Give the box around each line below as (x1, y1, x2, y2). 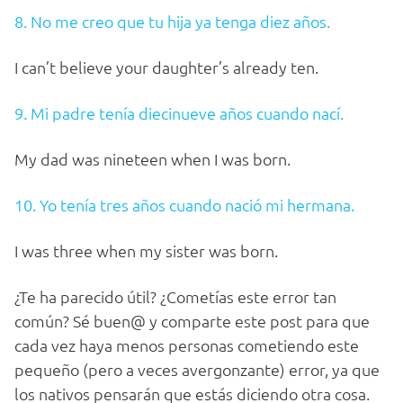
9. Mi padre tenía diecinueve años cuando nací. (14, 103, 344, 124)
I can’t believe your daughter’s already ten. (14, 57, 318, 78)
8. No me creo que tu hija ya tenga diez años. (14, 11, 330, 32)
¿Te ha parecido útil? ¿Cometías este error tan (14, 286, 336, 308)
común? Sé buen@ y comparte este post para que (14, 310, 370, 332)
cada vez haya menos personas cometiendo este (14, 335, 359, 356)
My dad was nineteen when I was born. (14, 148, 291, 170)
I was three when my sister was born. (14, 240, 278, 262)
